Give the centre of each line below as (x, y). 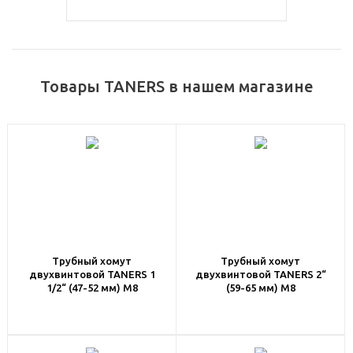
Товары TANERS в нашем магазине (176, 86)
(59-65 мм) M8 (260, 288)
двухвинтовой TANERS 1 (92, 274)
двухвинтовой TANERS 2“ (260, 274)
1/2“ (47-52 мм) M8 (92, 288)
